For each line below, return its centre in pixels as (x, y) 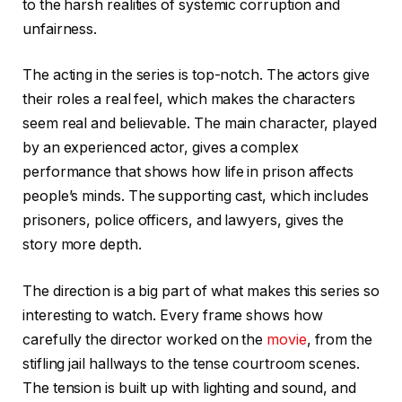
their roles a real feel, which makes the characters (189, 100)
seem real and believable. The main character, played (200, 124)
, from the (339, 339)
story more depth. (82, 245)
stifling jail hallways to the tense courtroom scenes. (191, 363)
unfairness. (60, 29)
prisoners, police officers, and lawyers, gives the (184, 221)
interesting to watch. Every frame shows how (173, 315)
